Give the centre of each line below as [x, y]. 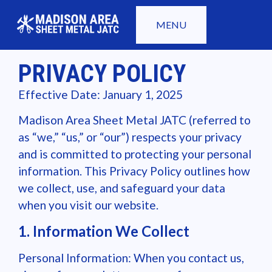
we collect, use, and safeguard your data [122, 188]
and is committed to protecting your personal [135, 154]
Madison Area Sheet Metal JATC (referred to [134, 120]
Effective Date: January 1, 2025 [100, 94]
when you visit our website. [88, 205]
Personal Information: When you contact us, [131, 257]
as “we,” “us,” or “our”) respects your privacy [130, 137]
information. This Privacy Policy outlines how [134, 171]
